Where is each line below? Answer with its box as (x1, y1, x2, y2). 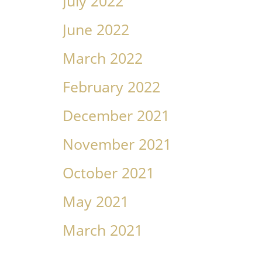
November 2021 (62, 135, 171, 154)
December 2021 (62, 106, 170, 125)
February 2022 (62, 77, 160, 96)
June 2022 (62, 20, 129, 39)
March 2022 (62, 49, 143, 68)
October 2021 (62, 163, 154, 182)
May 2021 (62, 192, 129, 211)
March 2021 (62, 220, 143, 240)
